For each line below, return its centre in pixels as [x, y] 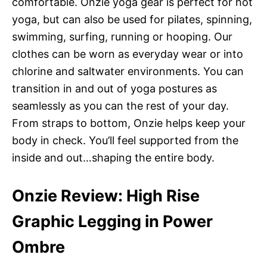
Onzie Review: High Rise [106, 195]
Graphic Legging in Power [112, 221]
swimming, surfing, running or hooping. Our [122, 36]
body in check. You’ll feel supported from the [125, 140]
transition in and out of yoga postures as [114, 88]
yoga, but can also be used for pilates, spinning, [132, 19]
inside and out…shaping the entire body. [113, 157]
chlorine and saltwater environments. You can [128, 71]
